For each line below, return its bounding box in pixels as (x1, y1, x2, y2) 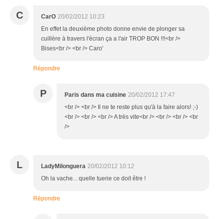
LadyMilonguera (41, 162, 86, 170)
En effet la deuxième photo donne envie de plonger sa (41, 25, 185, 32)
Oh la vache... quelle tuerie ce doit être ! (41, 175, 146, 182)
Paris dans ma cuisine (65, 91, 126, 98)
